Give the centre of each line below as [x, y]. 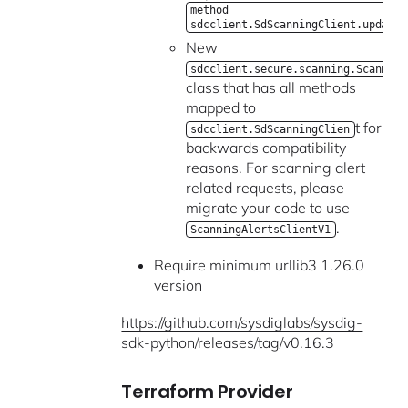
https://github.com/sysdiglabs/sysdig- [242, 322]
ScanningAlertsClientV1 [261, 229]
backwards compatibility [265, 147]
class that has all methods [270, 87]
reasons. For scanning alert [275, 167]
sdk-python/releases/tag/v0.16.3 [228, 342]
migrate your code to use [267, 207]
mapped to [220, 107]
